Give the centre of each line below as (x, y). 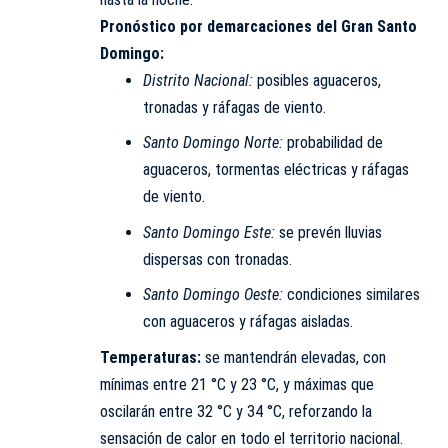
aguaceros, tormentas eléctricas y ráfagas (275, 170)
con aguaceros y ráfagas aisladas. (247, 322)
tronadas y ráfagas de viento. (234, 107)
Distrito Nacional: (197, 80)
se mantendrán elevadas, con (293, 357)
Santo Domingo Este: (208, 232)
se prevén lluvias (328, 232)
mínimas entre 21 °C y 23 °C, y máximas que (237, 384)
